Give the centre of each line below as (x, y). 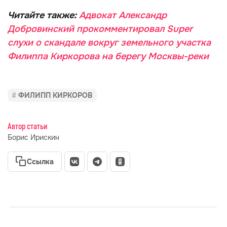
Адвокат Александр (123, 15)
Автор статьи (27, 127)
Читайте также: (43, 15)
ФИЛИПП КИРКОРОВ (55, 95)
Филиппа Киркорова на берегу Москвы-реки (108, 56)
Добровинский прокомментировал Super (100, 29)
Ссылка (40, 162)
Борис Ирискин (33, 137)
